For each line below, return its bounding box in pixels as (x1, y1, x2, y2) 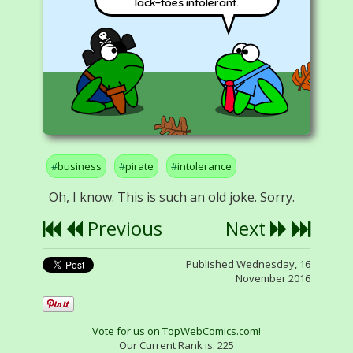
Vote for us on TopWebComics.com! (92, 323, 261, 338)
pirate (125, 159, 154, 173)
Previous (83, 216, 162, 241)
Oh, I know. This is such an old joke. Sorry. (49, 188, 295, 206)
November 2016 (236, 271, 310, 285)
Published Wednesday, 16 (186, 257, 310, 271)
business (58, 159, 102, 173)
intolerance (177, 159, 232, 173)
